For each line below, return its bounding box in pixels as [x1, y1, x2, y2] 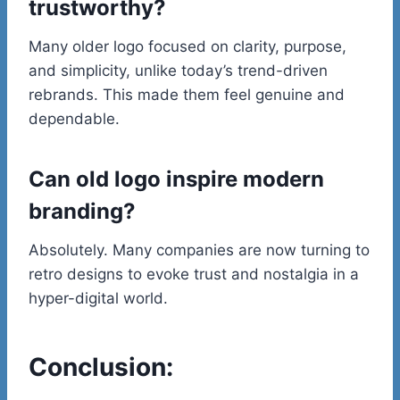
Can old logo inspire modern [29, 165, 324, 192]
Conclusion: [29, 351, 173, 382]
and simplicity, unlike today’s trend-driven [29, 61, 328, 79]
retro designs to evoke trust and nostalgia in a [29, 264, 359, 283]
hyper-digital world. [29, 288, 168, 307]
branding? [29, 197, 136, 224]
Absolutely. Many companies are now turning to [29, 240, 370, 259]
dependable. [29, 109, 120, 128]
